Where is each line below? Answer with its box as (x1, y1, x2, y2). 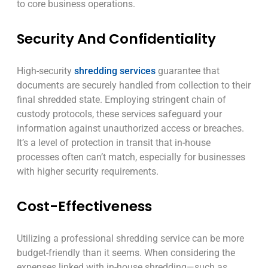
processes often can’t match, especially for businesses (17, 151, 245, 163)
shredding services (74, 65, 156, 77)
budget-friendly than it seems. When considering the (17, 247, 235, 259)
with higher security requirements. (17, 166, 159, 178)
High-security (17, 65, 74, 77)
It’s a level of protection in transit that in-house (17, 137, 211, 149)
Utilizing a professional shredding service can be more (17, 233, 244, 245)
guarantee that (156, 65, 220, 77)
